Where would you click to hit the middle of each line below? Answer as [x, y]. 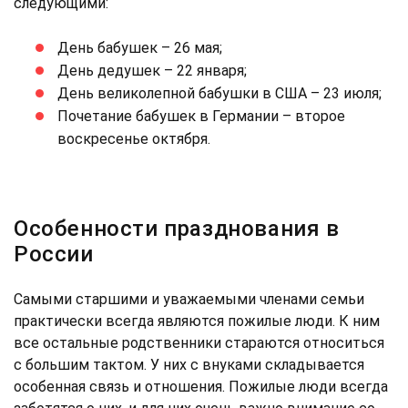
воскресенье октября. [134, 138]
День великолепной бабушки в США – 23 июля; [219, 93]
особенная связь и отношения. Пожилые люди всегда [201, 386]
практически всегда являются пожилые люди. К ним [197, 321]
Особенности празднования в [177, 228]
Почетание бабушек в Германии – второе [201, 116]
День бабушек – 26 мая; [140, 47]
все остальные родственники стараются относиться [199, 342]
